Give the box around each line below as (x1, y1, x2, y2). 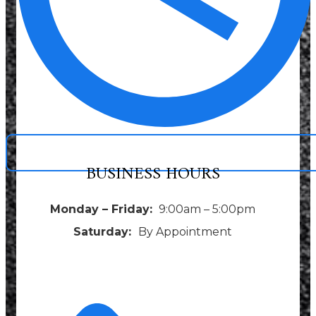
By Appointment (138, 224, 232, 238)
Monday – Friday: (50, 202, 156, 216)
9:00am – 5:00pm (156, 202, 255, 216)
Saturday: (73, 224, 138, 238)
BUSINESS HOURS (85, 159, 220, 189)
